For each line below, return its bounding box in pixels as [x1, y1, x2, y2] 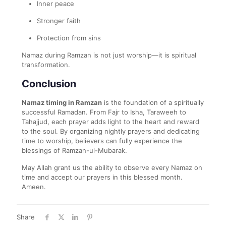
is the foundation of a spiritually [102, 98, 204, 106]
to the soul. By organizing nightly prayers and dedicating [22, 127, 200, 135]
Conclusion [22, 77, 76, 90]
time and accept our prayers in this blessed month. [22, 173, 183, 181]
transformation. [22, 60, 70, 69]
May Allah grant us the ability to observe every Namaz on [22, 163, 202, 172]
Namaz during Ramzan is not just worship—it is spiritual [22, 50, 196, 59]
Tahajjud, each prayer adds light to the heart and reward [22, 117, 199, 126]
